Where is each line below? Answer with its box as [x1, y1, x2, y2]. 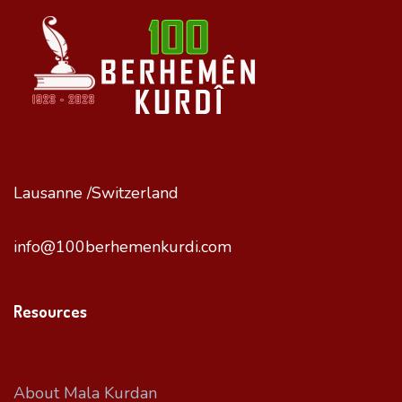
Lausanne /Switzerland [13, 181, 179, 204]
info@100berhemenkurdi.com [13, 235, 232, 258]
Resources [13, 301, 87, 322]
